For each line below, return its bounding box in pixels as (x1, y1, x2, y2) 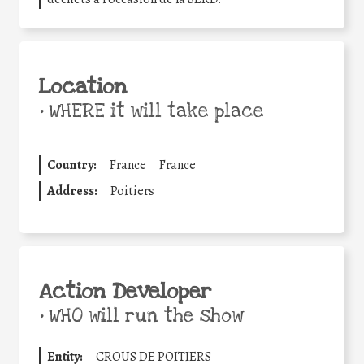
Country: (47, 155, 97, 174)
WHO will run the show (43, 303, 244, 328)
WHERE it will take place (43, 98, 264, 123)
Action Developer (39, 277, 211, 305)
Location (39, 72, 127, 101)
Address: (47, 181, 97, 200)
